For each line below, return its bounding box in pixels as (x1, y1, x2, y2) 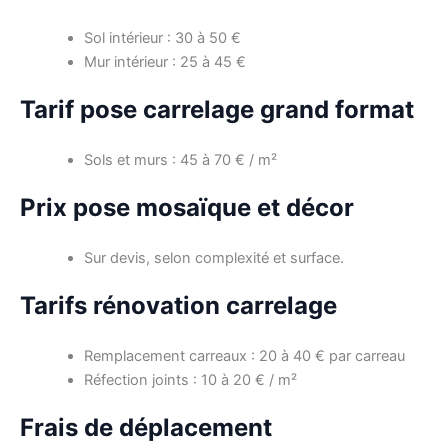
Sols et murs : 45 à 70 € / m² (83, 151, 277, 170)
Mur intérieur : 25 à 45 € (83, 53, 246, 72)
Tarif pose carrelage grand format (20, 95, 414, 125)
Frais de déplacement (20, 412, 272, 442)
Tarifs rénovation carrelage (20, 290, 337, 320)
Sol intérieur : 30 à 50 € (83, 29, 241, 48)
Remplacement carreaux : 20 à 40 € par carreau (83, 346, 405, 365)
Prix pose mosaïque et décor (20, 193, 354, 223)
